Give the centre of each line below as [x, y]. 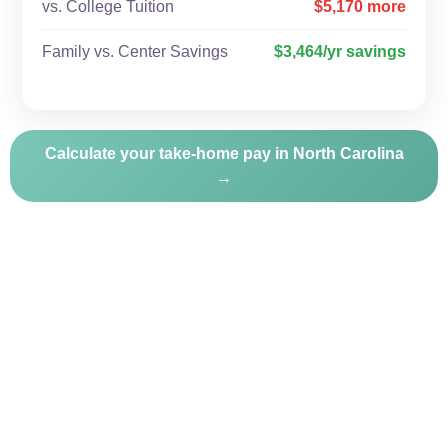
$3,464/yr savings [340, 51]
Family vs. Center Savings [135, 51]
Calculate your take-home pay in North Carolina [224, 153]
